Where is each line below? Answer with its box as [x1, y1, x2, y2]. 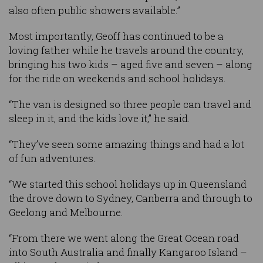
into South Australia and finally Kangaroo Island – [9, 245, 247, 259]
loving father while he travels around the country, [9, 43, 244, 58]
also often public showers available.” [9, 4, 180, 18]
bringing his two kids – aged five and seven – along [9, 58, 252, 72]
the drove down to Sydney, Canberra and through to [9, 191, 252, 205]
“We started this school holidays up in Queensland [9, 177, 247, 191]
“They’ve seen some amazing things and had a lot [9, 137, 244, 151]
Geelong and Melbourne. [9, 205, 123, 220]
